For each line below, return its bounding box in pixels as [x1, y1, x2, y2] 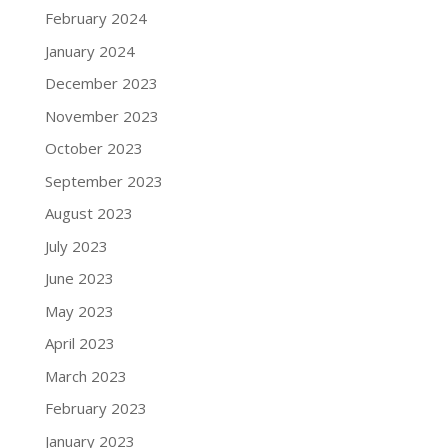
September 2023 [44, 170, 163, 191]
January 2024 [44, 40, 135, 61]
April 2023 [44, 333, 115, 353]
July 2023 [44, 235, 108, 256]
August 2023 [44, 203, 133, 223]
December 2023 [44, 73, 158, 93]
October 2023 [44, 138, 143, 158]
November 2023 [44, 105, 159, 126]
